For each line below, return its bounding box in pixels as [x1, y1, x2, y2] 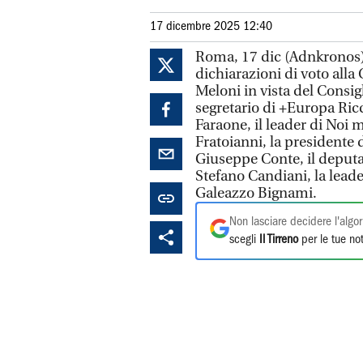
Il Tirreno [259, 234, 298, 246]
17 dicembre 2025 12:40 [150, 21, 272, 32]
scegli [229, 234, 259, 246]
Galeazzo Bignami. [195, 185, 317, 202]
